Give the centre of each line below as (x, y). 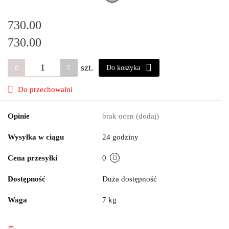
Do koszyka (124, 67)
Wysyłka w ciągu (36, 137)
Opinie (19, 116)
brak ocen (119, 116)
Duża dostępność (131, 179)
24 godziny (120, 137)
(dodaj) (147, 116)
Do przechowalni (45, 89)
